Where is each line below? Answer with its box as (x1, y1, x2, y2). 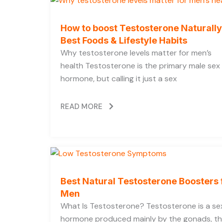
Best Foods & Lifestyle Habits (60, 35, 187, 46)
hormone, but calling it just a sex (60, 73, 177, 84)
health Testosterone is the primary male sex (60, 60, 220, 71)
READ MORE (60, 101, 103, 111)
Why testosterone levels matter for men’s (60, 47, 212, 58)
